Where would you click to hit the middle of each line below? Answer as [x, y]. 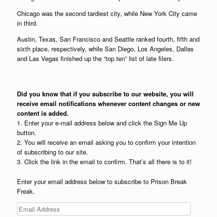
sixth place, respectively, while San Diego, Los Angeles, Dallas [105, 49]
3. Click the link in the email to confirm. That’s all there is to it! [104, 162]
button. [27, 132]
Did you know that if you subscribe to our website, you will [105, 94]
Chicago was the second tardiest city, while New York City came [107, 13]
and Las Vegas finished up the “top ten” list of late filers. [95, 58]
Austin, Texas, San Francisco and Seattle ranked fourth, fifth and [108, 39]
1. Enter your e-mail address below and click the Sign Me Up [102, 123]
